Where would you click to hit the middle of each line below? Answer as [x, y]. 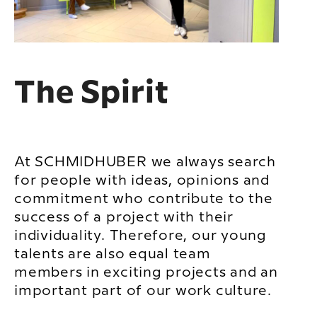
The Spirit [91, 94]
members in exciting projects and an [146, 273]
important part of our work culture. [143, 292]
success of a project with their [124, 218]
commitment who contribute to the [144, 200]
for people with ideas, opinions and [142, 181]
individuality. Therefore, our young [140, 236]
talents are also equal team [113, 255]
